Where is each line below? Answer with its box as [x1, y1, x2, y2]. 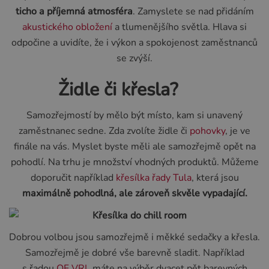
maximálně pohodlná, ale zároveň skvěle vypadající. [22, 187, 247, 201]
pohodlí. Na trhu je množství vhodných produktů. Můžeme [10, 156, 259, 169]
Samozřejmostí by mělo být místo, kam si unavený [26, 109, 243, 122]
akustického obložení [22, 20, 115, 34]
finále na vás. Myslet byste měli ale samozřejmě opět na [13, 140, 256, 154]
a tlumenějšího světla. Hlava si [115, 20, 247, 34]
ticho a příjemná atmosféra [15, 4, 133, 18]
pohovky [190, 124, 225, 138]
